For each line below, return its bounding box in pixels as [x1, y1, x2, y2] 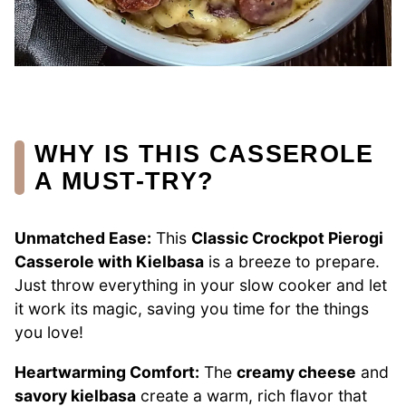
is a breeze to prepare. [204, 252, 380, 272]
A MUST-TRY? [34, 166, 215, 195]
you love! [14, 323, 83, 343]
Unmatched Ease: [14, 228, 151, 248]
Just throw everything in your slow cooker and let [14, 275, 387, 295]
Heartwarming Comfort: [14, 362, 199, 382]
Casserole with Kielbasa [14, 252, 204, 272]
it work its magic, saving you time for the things [14, 299, 369, 319]
